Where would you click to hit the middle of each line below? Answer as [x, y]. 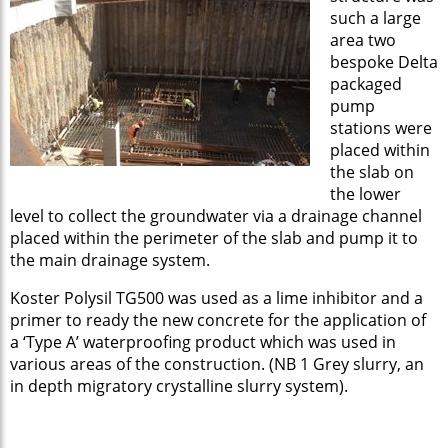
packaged [366, 84]
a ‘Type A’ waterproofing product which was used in [203, 342]
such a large [375, 18]
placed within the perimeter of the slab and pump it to [214, 238]
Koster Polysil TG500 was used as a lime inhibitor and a [216, 298]
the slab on [372, 172]
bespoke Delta [384, 62]
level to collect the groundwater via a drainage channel [216, 216]
